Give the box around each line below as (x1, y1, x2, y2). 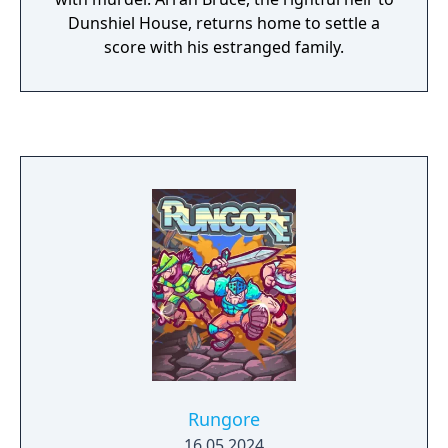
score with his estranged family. (104, 36, 344, 58)
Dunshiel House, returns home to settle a (68, 12, 380, 34)
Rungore (188, 407, 260, 431)
